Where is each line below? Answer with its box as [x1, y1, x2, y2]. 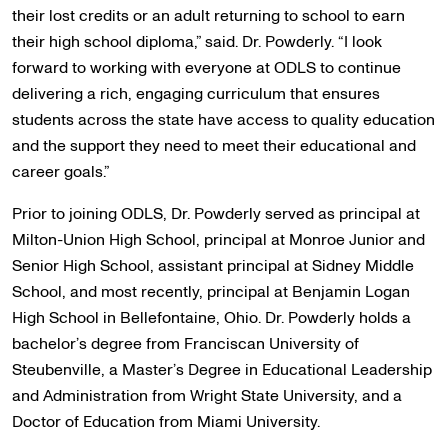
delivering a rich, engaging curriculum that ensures [12, 83, 380, 105]
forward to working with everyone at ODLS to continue [12, 57, 401, 79]
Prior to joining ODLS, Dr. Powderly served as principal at [12, 203, 420, 225]
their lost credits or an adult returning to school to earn [12, 5, 405, 27]
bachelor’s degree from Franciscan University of [12, 333, 359, 355]
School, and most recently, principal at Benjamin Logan [12, 281, 410, 303]
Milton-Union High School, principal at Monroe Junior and [12, 229, 425, 251]
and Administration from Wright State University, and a [12, 385, 402, 407]
